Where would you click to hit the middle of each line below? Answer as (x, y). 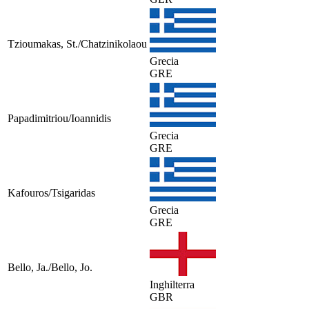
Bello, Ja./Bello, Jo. (50, 267)
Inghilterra (172, 284)
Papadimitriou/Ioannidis (59, 118)
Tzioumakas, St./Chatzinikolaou (77, 43)
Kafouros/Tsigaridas (51, 192)
